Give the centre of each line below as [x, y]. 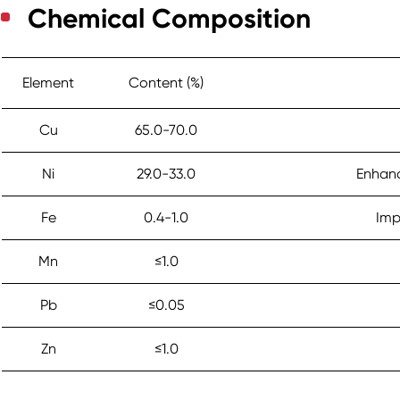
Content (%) [167, 83]
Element [49, 83]
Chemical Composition [170, 19]
